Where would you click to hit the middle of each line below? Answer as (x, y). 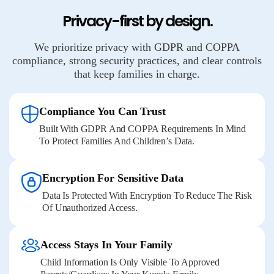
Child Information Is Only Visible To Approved (130, 262)
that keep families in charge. (137, 74)
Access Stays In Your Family (106, 245)
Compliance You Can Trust (102, 111)
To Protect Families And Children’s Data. (117, 141)
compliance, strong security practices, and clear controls (137, 61)
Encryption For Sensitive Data (113, 178)
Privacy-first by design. (137, 21)
